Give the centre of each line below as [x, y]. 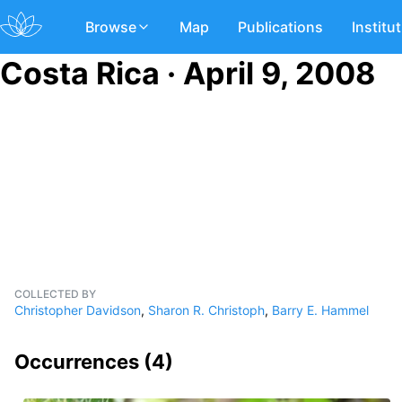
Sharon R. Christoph [206, 310]
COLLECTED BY [55, 294]
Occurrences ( [83, 362]
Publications [280, 27]
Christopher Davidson [78, 310]
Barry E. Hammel [320, 310]
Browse [111, 27]
